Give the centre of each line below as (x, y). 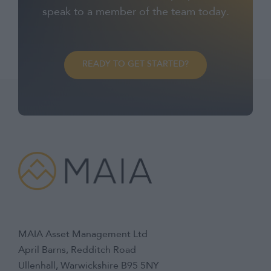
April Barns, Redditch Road (77, 250)
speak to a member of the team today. (135, 12)
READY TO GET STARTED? (135, 65)
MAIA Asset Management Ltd (83, 234)
